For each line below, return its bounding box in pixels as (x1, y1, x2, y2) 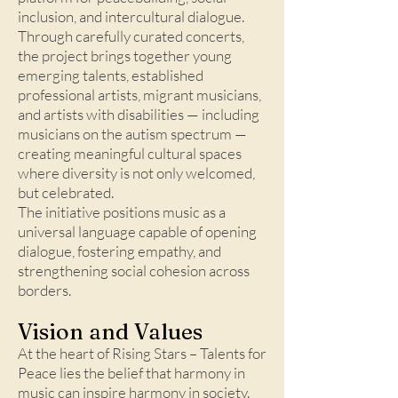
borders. (18, 281, 71, 299)
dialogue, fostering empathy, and (18, 242, 221, 260)
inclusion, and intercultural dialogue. (18, 7, 244, 26)
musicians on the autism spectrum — (18, 124, 247, 143)
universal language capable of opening (18, 222, 257, 241)
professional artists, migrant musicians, (18, 85, 261, 104)
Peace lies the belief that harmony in (18, 363, 245, 382)
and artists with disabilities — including (18, 105, 259, 123)
